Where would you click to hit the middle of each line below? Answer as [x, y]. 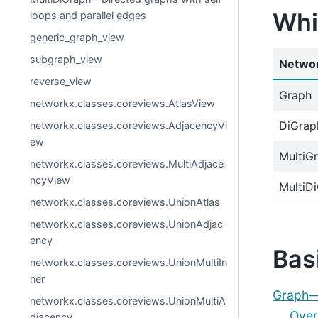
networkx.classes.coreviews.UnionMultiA [128, 301]
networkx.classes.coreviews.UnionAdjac [127, 224]
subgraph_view [66, 59]
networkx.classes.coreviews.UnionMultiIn [129, 262]
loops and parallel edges [88, 15]
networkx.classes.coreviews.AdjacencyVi [129, 125]
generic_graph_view [77, 37]
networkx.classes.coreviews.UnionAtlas [125, 202]
